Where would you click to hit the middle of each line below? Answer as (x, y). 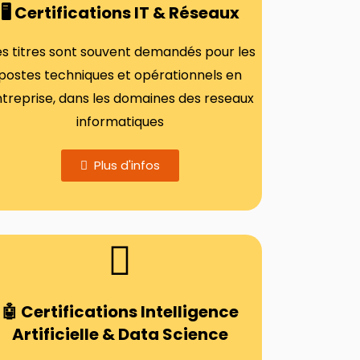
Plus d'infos (127, 165)
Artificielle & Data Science (120, 334)
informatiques (120, 122)
